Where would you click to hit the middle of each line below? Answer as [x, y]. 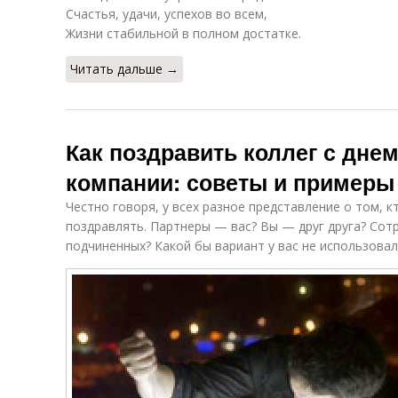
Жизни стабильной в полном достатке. [183, 33]
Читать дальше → [124, 69]
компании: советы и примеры [230, 182]
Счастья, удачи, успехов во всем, [167, 14]
